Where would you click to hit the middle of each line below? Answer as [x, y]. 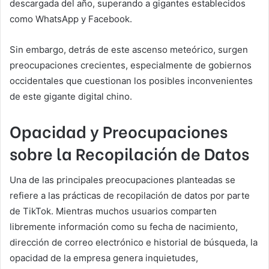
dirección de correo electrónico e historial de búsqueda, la [134, 242]
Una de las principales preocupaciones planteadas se [122, 180]
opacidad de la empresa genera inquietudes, [104, 258]
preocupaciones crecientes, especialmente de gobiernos [131, 65]
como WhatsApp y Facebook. [71, 19]
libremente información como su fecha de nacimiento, [124, 226]
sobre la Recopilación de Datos [129, 153]
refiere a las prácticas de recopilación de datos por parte [130, 195]
